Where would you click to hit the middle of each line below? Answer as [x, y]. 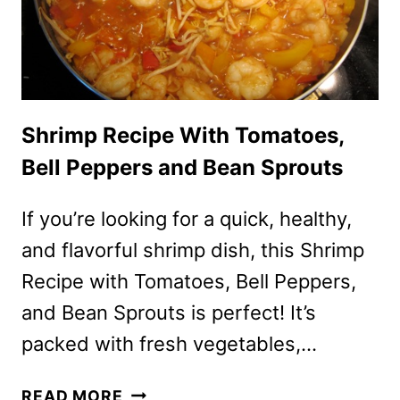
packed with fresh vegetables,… [169, 343]
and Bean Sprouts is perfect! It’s [169, 312]
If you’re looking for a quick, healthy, [187, 218]
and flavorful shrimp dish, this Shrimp [193, 250]
